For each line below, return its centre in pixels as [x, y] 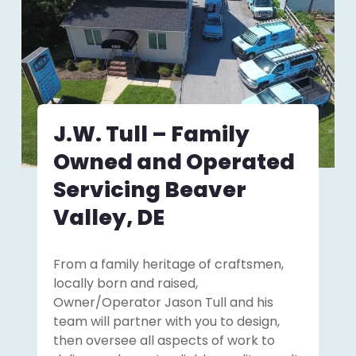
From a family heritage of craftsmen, [168, 265]
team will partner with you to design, [166, 322]
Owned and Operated [174, 162]
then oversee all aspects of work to [164, 341]
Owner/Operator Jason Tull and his [163, 303]
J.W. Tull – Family [151, 134]
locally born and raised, [125, 284]
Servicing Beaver [149, 190]
